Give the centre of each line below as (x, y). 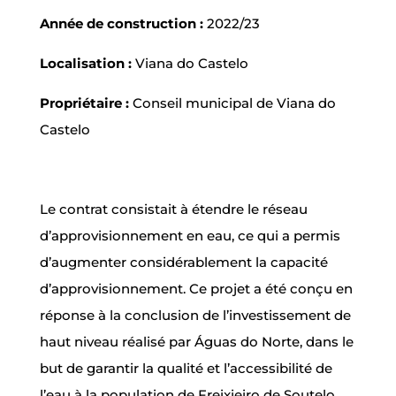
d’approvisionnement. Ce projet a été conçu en (196, 288)
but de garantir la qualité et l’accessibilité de (186, 368)
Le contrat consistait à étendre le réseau (173, 209)
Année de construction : (121, 23)
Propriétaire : (84, 103)
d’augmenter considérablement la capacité (183, 262)
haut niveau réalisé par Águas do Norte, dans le (196, 341)
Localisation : (85, 63)
